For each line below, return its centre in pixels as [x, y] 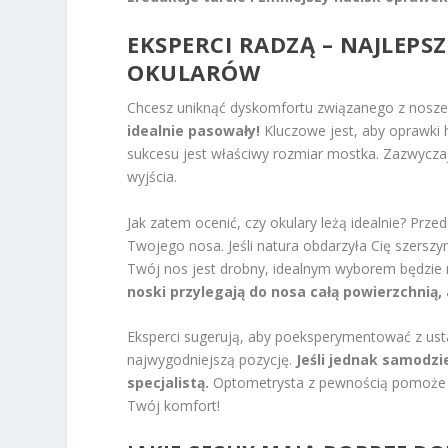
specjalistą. [168, 383]
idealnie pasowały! [194, 131]
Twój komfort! [174, 406]
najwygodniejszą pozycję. [212, 360]
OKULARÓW [194, 72]
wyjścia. [152, 177]
